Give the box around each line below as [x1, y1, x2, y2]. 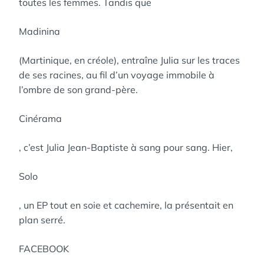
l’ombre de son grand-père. [19, 84, 138, 95]
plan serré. [19, 214, 65, 226]
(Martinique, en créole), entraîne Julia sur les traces [19, 54, 240, 66]
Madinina [19, 25, 60, 37]
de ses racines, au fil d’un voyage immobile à [19, 69, 214, 81]
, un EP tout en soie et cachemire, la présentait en [19, 199, 233, 211]
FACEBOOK [19, 243, 69, 255]
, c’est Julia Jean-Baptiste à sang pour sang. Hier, [19, 141, 233, 153]
